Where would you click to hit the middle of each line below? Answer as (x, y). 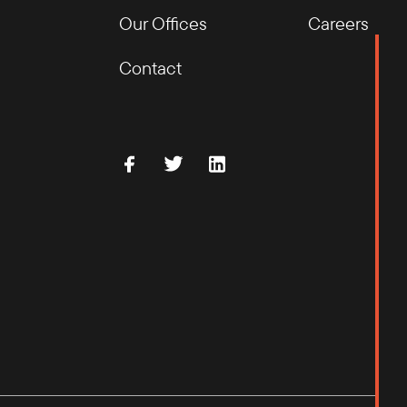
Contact (150, 68)
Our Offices (163, 24)
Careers (338, 24)
